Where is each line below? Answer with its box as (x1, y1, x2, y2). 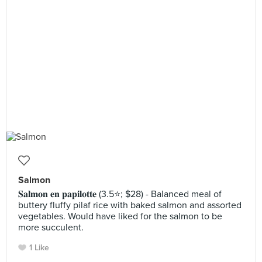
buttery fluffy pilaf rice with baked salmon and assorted (18, 199, 242, 211)
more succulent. (18, 222, 84, 233)
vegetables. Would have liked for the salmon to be (18, 211, 222, 222)
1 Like (29, 243, 49, 253)
